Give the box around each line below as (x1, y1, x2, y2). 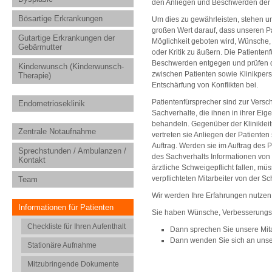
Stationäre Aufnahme (27, 241, 97, 250)
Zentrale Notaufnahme (18, 127, 96, 136)
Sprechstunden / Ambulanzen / (18, 146, 126, 155)
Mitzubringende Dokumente (27, 260, 119, 268)
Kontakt (18, 155, 46, 165)
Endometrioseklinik (18, 99, 85, 108)
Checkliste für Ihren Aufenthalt (27, 222, 126, 231)
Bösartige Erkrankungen (18, 14, 103, 23)
